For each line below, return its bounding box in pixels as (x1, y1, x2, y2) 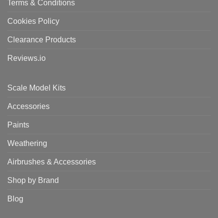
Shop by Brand (7, 176, 59, 184)
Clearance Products (7, 35, 76, 44)
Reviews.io (7, 54, 46, 62)
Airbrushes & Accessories (7, 157, 96, 166)
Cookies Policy (7, 17, 59, 25)
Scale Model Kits (7, 83, 66, 92)
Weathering (7, 139, 47, 147)
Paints (7, 120, 29, 129)
